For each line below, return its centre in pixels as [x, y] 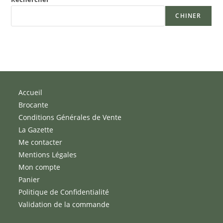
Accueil [31, 93]
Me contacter [41, 142]
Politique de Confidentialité [64, 192]
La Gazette [36, 130]
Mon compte [40, 167]
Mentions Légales [48, 155]
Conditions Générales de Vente [70, 117]
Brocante [34, 105]
